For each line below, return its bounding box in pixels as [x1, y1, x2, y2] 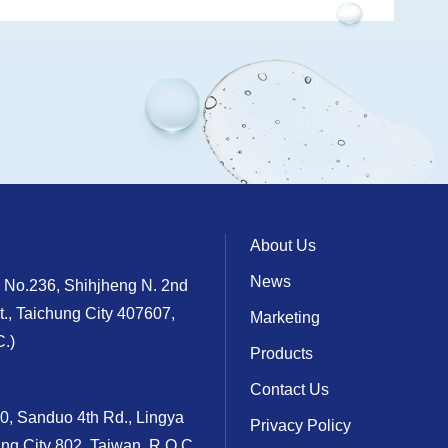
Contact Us [249, 381, 329, 398]
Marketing [249, 309, 320, 326]
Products [249, 345, 313, 362]
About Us [249, 237, 316, 254]
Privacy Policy [249, 417, 351, 434]
